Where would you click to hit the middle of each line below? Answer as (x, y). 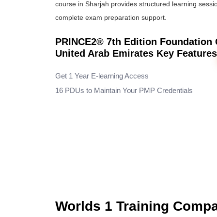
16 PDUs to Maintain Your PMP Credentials (125, 90)
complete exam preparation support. (111, 17)
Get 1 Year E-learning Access (102, 76)
